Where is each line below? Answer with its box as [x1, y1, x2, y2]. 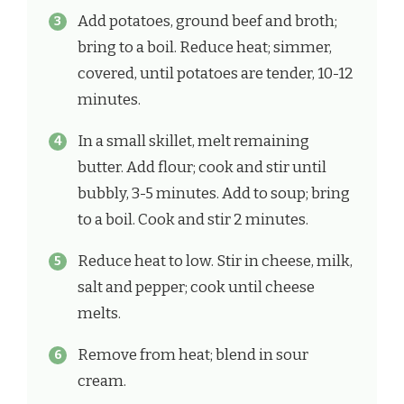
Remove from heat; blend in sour [78, 345, 308, 365]
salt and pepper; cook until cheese [78, 278, 315, 298]
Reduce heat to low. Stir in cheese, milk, [78, 252, 353, 271]
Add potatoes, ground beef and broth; [78, 12, 337, 32]
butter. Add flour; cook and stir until [78, 158, 326, 178]
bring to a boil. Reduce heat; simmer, [78, 38, 332, 58]
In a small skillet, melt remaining [78, 132, 309, 151]
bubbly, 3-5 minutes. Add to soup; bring [78, 184, 350, 204]
